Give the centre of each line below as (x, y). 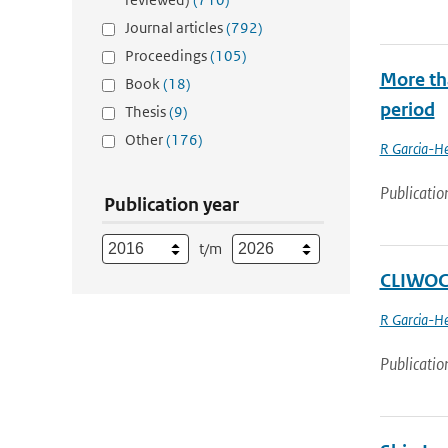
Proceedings (167, 55)
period (407, 109)
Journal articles (175, 27)
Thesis (147, 111)
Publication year (171, 204)
